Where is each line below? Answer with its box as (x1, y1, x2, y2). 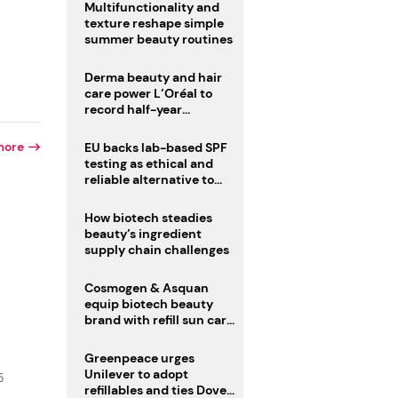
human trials (84, 187, 161, 204)
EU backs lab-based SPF (84, 139, 227, 156)
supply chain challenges (84, 242, 229, 259)
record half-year (84, 101, 182, 118)
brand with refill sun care (84, 312, 234, 329)
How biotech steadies (84, 210, 212, 227)
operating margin (84, 117, 188, 134)
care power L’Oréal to (84, 85, 212, 102)
